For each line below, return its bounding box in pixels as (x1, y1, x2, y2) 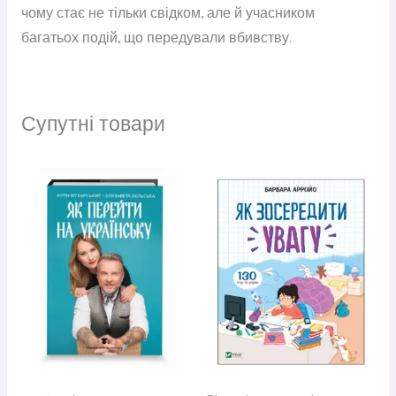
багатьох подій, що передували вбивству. (20, 30, 292, 47)
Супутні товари (20, 112, 165, 137)
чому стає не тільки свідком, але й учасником (20, 5, 315, 22)
